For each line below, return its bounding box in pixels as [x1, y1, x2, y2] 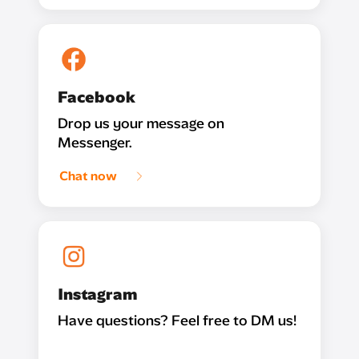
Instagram [58, 284, 137, 304]
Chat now [59, 168, 117, 184]
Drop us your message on [58, 115, 224, 132]
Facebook [58, 87, 135, 107]
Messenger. [58, 134, 132, 151]
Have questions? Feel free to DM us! [58, 312, 296, 329]
